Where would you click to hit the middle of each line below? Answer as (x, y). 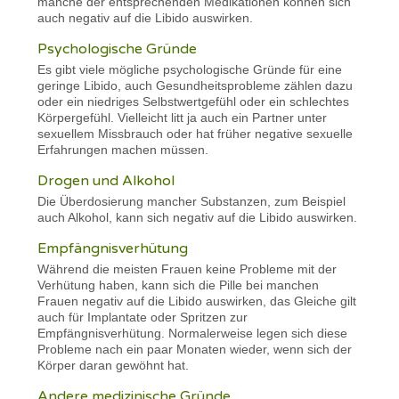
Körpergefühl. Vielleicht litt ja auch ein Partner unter (183, 117)
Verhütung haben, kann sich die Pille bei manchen (179, 285)
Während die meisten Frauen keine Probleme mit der (187, 269)
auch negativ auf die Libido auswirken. (146, 17)
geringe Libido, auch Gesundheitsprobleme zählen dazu (195, 85)
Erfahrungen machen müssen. (125, 149)
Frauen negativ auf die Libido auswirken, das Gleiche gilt (197, 301)
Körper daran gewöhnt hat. (114, 365)
